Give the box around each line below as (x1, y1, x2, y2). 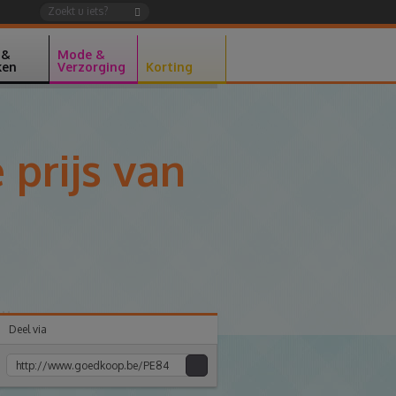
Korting (146, 59, 193, 74)
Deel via (9, 323, 47, 336)
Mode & (57, 47, 105, 62)
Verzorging (57, 59, 126, 74)
